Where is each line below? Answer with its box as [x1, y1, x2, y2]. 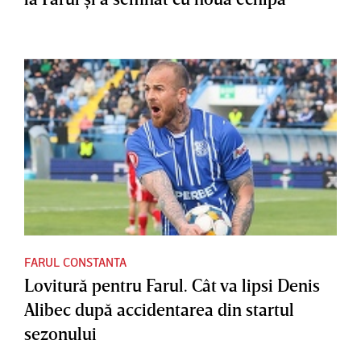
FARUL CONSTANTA [24, 253, 127, 270]
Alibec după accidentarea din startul [24, 297, 294, 320]
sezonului [24, 322, 97, 344]
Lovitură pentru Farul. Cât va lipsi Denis [24, 273, 320, 296]
